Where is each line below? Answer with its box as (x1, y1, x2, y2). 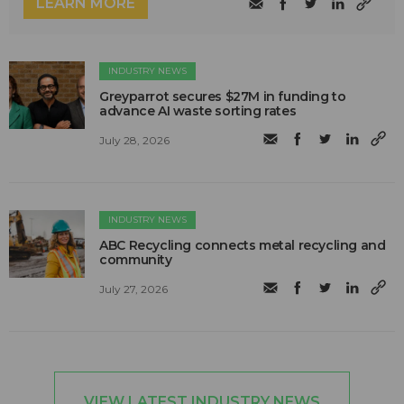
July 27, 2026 (99, 281, 169, 296)
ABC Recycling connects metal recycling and (99, 237, 386, 254)
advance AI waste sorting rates (99, 103, 297, 120)
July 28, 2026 (99, 133, 170, 147)
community (99, 252, 172, 269)
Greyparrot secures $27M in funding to (99, 88, 346, 106)
